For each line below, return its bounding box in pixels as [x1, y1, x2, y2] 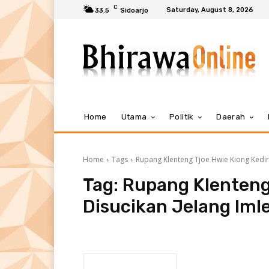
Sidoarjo [120, 6, 148, 14]
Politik [169, 112, 194, 121]
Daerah [216, 112, 246, 121]
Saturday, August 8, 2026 [166, 5, 253, 14]
